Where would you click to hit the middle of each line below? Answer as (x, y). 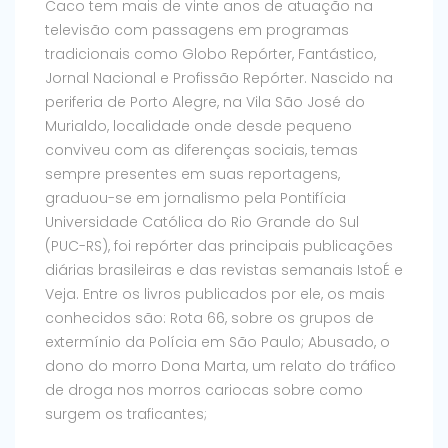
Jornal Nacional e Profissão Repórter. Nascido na (219, 78)
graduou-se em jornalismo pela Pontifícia (195, 198)
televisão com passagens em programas (197, 30)
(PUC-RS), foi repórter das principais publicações (219, 246)
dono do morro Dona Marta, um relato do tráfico (220, 366)
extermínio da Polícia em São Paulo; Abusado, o (217, 342)
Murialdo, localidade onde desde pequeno (198, 126)
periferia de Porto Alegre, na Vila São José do (205, 102)
